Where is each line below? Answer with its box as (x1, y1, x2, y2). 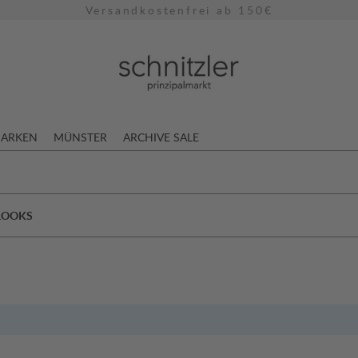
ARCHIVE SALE (123, 129, 199, 145)
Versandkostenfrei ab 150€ (85, 2, 273, 18)
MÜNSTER (54, 129, 107, 145)
